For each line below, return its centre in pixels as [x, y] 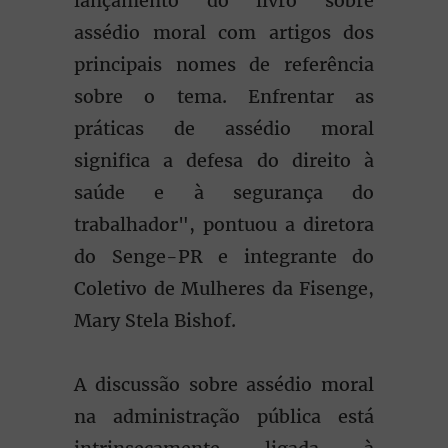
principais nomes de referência [224, 64]
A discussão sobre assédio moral [224, 384]
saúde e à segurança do [224, 192]
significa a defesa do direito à [224, 160]
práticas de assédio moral [224, 128]
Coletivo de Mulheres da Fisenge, [224, 288]
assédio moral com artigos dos [224, 32]
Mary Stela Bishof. [155, 320]
